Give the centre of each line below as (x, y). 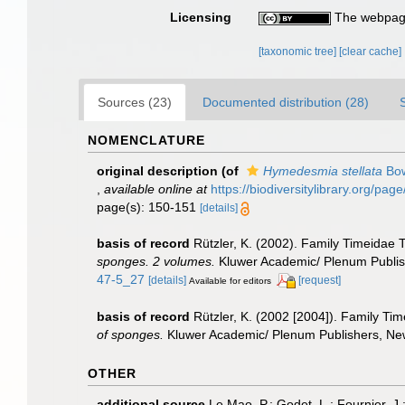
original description (157, 171)
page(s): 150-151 (148, 207)
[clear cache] (371, 52)
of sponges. (130, 334)
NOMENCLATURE (146, 140)
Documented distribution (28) (286, 102)
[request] (320, 280)
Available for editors (230, 281)
